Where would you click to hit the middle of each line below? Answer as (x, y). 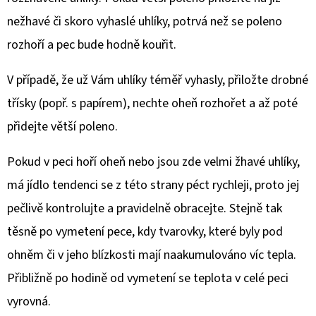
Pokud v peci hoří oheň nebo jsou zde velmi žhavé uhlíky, (153, 162)
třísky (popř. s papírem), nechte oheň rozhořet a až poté (152, 103)
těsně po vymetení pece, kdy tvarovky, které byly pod (145, 232)
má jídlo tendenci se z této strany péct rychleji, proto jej (153, 185)
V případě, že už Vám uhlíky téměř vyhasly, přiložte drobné (158, 80)
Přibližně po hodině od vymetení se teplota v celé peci (148, 278)
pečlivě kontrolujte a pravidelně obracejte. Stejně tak (145, 208)
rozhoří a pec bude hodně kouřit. (92, 45)
